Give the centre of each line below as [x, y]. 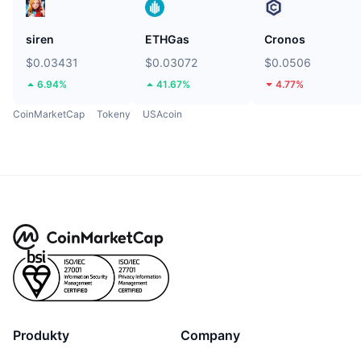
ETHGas [167, 39]
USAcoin [162, 114]
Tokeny [114, 114]
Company [210, 336]
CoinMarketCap [49, 114]
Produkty [41, 336]
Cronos [285, 39]
